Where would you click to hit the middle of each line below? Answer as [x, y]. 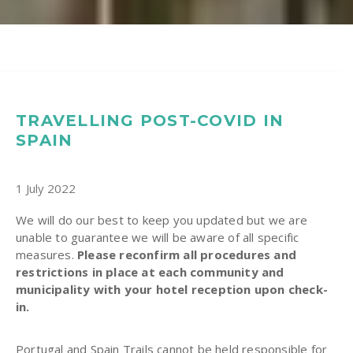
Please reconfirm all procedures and [187, 254]
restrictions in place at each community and [150, 271]
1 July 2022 [46, 188]
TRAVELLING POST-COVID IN [150, 120]
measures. [46, 254]
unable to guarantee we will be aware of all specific [158, 237]
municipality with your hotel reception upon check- [172, 289]
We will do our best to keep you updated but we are [162, 219]
